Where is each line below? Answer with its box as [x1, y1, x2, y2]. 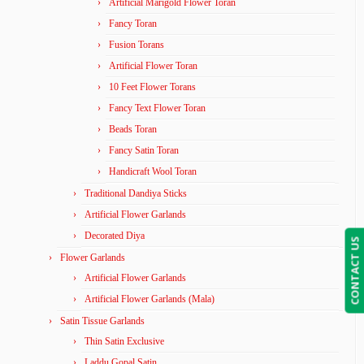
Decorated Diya [84, 229, 145, 241]
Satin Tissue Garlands [60, 314, 145, 327]
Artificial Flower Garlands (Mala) [84, 292, 214, 305]
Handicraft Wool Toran [109, 165, 197, 177]
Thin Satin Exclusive [84, 335, 164, 347]
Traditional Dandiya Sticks [84, 187, 187, 199]
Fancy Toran [109, 17, 157, 29]
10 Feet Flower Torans [109, 80, 196, 93]
